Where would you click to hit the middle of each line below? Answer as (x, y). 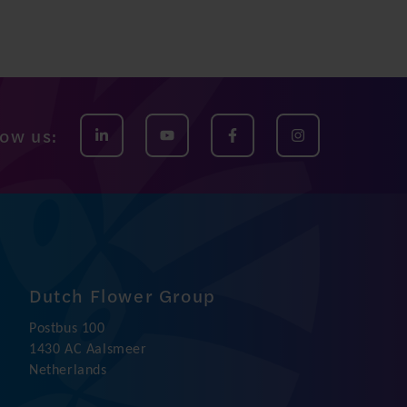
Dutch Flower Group (122, 295)
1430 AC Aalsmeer (88, 350)
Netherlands (68, 371)
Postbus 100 (67, 329)
